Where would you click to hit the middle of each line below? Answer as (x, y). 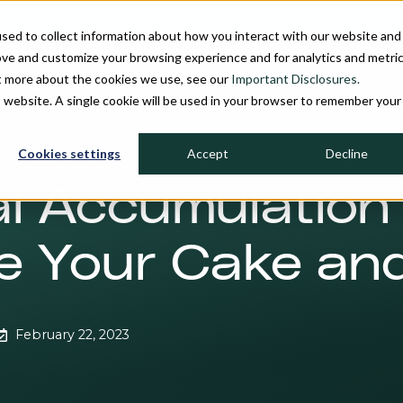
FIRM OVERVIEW (309, 87)
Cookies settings (69, 154)
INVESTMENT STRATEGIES (157, 87)
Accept (208, 154)
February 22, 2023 (72, 334)
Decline (346, 154)
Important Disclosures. (296, 79)
